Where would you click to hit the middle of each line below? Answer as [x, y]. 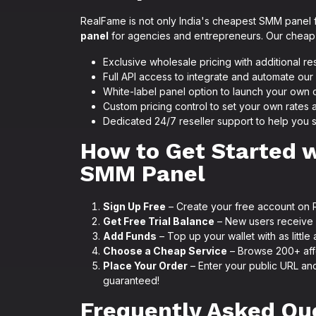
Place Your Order [145, 266]
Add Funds [130, 236]
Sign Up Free [134, 206]
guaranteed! [131, 280]
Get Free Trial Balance [159, 221]
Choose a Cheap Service [165, 251]
